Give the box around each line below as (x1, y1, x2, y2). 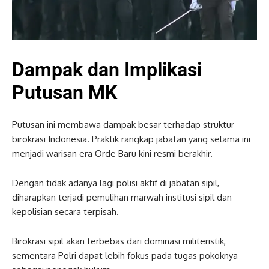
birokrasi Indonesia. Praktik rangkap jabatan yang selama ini (12, 133, 250, 145)
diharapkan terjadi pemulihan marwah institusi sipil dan (12, 191, 232, 203)
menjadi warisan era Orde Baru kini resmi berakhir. (12, 147, 213, 159)
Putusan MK (12, 80, 117, 104)
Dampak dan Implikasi (12, 58, 202, 81)
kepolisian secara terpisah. (12, 205, 119, 217)
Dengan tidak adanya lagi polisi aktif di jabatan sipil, (12, 177, 219, 189)
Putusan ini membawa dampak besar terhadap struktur (12, 118, 234, 130)
